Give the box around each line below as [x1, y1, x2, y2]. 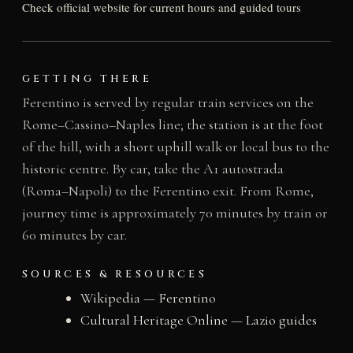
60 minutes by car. [21, 226, 127, 243]
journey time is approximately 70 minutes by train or [21, 204, 328, 221]
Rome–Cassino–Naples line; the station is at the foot [21, 116, 323, 133]
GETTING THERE [21, 72, 152, 86]
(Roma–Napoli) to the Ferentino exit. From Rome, [21, 182, 314, 199]
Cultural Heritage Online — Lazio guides [80, 310, 317, 329]
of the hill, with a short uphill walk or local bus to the [21, 138, 329, 155]
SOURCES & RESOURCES [21, 266, 207, 281]
